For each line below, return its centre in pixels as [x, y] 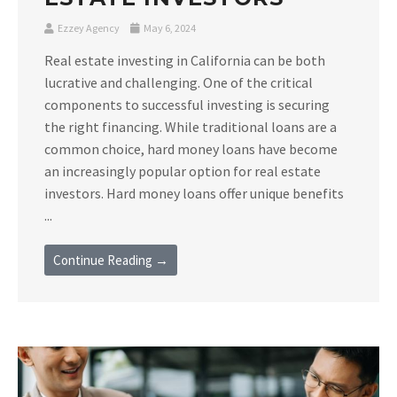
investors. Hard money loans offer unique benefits [194, 193]
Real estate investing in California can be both [185, 60]
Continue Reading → [111, 260]
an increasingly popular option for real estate [183, 171]
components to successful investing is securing [187, 104]
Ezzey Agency [89, 27]
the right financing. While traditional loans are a [191, 126]
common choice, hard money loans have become [191, 148]
